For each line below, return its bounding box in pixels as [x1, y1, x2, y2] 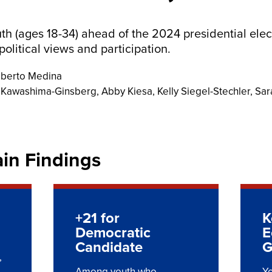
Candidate [75, 236, 143, 258]
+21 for [75, 206, 120, 229]
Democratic [75, 221, 151, 243]
